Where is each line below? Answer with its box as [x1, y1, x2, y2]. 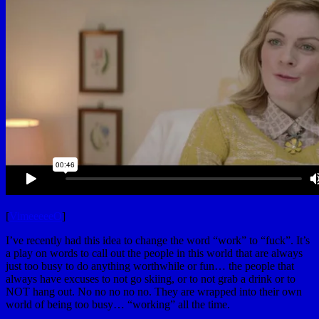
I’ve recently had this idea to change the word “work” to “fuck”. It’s [6, 234, 310, 246]
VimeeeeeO [9, 209, 62, 222]
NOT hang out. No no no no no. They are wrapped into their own [6, 285, 302, 298]
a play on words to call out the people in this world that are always [6, 246, 303, 259]
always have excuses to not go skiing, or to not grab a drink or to [6, 272, 296, 285]
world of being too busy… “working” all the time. [6, 298, 230, 310]
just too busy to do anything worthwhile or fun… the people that [6, 259, 294, 272]
